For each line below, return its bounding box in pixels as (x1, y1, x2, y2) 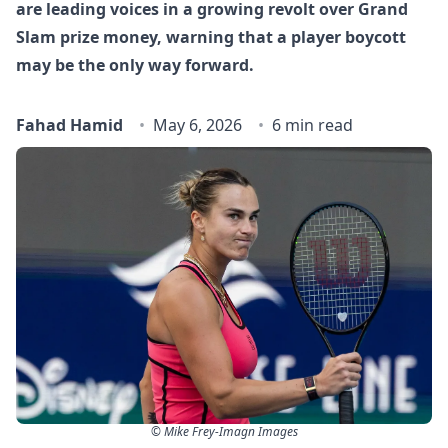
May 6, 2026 (153, 114, 242, 136)
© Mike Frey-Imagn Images (150, 423, 298, 441)
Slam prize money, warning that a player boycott (16, 26, 406, 48)
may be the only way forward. (16, 54, 254, 76)
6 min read (272, 114, 353, 136)
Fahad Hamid (16, 114, 123, 136)
